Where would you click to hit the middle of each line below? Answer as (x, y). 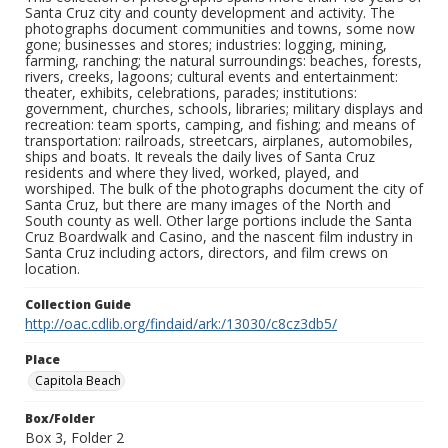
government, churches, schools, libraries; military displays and (224, 109)
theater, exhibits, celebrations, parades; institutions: (191, 93)
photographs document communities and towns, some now (220, 29)
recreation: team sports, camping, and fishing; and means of (220, 125)
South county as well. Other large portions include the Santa (218, 221)
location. (52, 269)
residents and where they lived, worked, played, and (192, 173)
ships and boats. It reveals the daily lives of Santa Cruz (200, 157)
